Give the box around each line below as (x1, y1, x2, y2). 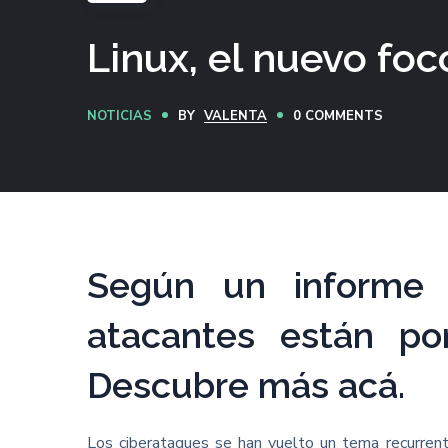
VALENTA (204, 107, 268, 125)
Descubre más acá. (87, 364, 405, 406)
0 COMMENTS (293, 107, 384, 125)
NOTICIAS (87, 107, 152, 125)
